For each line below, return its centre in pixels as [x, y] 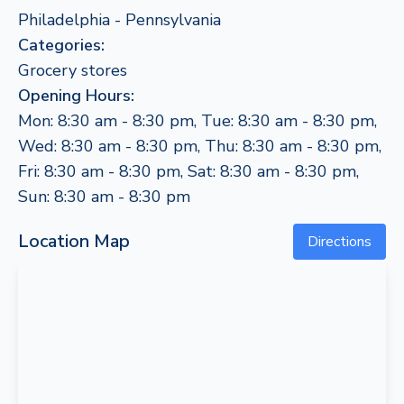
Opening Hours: [76, 96]
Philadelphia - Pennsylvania [119, 20]
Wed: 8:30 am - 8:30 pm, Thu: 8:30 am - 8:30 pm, [200, 146]
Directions [340, 242]
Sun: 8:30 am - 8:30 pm [104, 197]
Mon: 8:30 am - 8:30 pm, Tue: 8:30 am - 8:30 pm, [197, 121]
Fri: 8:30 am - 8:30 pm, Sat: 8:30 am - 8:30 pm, [188, 171]
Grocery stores [73, 70]
